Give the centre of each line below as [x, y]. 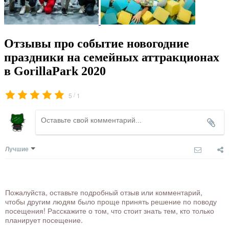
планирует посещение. [44, 220]
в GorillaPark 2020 [55, 71]
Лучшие [17, 149]
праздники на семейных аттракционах [112, 58]
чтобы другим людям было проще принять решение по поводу [111, 202]
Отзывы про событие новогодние [97, 44]
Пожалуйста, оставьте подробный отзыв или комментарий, [104, 192]
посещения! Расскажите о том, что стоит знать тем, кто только [110, 211]
